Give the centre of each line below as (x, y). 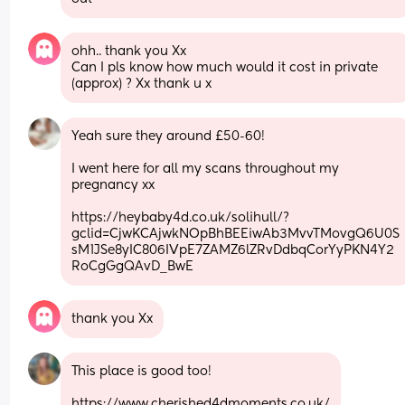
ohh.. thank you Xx (131, 51)
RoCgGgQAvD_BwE (133, 266)
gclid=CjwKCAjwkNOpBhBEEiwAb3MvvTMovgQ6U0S (236, 234)
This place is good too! (142, 371)
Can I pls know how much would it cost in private (225, 67)
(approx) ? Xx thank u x (142, 84)
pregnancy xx (115, 185)
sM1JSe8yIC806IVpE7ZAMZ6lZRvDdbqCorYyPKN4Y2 (233, 250)
